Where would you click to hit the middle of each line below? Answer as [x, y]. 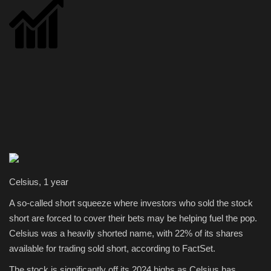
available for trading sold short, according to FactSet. [112, 248]
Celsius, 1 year [39, 181]
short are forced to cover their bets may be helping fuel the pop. [133, 218]
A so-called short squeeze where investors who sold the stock [131, 203]
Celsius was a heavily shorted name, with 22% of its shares [126, 233]
